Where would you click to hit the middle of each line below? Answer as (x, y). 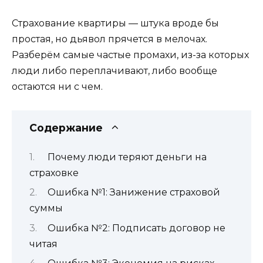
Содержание (66, 128)
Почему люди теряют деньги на (127, 157)
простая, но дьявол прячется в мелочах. (109, 39)
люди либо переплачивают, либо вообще (114, 71)
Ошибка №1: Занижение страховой (134, 193)
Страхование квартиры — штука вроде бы (115, 23)
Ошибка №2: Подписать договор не (136, 228)
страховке (54, 173)
